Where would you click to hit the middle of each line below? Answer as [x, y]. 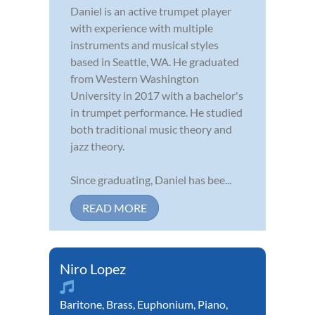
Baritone [81, 304]
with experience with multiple [142, 28]
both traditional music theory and [151, 129]
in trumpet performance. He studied [156, 112]
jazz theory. [97, 146]
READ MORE [115, 208]
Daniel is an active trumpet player [151, 11]
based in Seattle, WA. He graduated [155, 62]
